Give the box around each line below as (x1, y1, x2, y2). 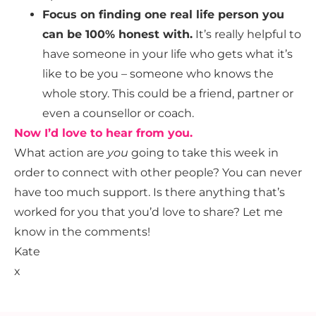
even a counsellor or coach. (42, 107, 194, 121)
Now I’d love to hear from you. (14, 126, 193, 140)
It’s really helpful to (193, 28, 301, 42)
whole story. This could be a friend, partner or (42, 87, 293, 101)
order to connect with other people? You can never (14, 166, 302, 180)
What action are (14, 146, 107, 160)
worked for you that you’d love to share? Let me (14, 205, 283, 219)
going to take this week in (128, 146, 279, 160)
